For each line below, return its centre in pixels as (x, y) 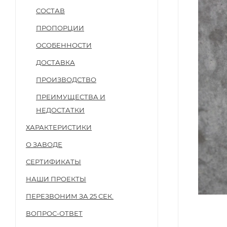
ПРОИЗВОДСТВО (66, 79)
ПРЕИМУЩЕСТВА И (71, 97)
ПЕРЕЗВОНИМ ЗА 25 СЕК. (70, 196)
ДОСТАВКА (55, 62)
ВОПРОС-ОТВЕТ (54, 213)
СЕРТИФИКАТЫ (53, 161)
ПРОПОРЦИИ (60, 28)
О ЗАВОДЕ (44, 144)
